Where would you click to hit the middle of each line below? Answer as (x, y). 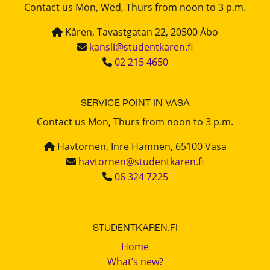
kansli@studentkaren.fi (141, 47)
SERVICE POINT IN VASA (135, 104)
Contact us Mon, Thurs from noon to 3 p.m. (135, 122)
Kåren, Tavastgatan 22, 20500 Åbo (140, 32)
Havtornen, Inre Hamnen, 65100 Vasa (140, 147)
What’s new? (135, 261)
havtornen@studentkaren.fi (141, 162)
